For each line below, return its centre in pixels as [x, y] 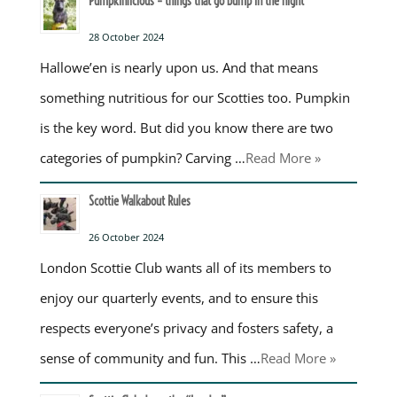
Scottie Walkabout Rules [139, 201]
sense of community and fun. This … [150, 358]
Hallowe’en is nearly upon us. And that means [179, 67]
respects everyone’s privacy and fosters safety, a [186, 327]
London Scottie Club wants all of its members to [185, 267]
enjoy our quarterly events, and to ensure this [179, 297]
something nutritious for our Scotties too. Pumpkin [195, 97]
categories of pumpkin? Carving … [142, 157]
